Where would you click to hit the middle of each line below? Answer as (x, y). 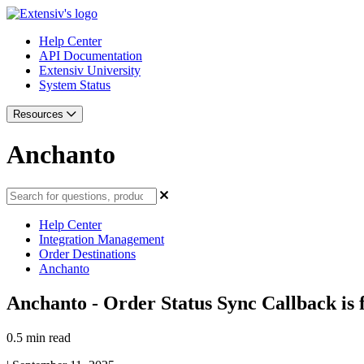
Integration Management (102, 239)
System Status (75, 85)
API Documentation (91, 56)
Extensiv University (90, 70)
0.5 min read (39, 337)
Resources (40, 114)
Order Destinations (87, 253)
